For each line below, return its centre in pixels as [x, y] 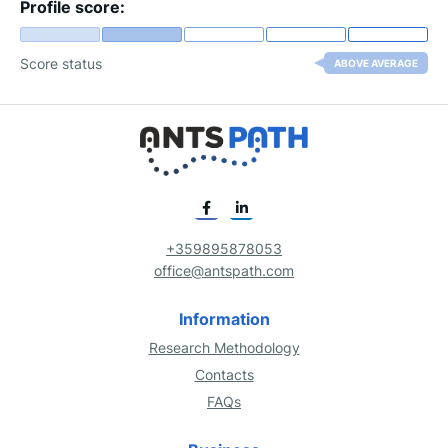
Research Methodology [224, 347]
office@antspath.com [224, 270]
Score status [61, 63]
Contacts [224, 374]
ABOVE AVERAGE [376, 63]
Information [224, 319]
